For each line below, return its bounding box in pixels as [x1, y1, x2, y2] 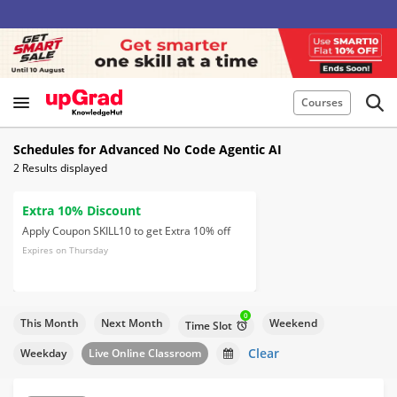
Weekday [20, 345, 66, 361]
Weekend [269, 315, 317, 331]
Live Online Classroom [89, 345, 201, 361]
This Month [20, 315, 79, 331]
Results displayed [19, 160, 107, 175]
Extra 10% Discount [22, 202, 141, 219]
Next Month [101, 315, 163, 331]
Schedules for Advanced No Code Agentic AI [13, 141, 282, 158]
